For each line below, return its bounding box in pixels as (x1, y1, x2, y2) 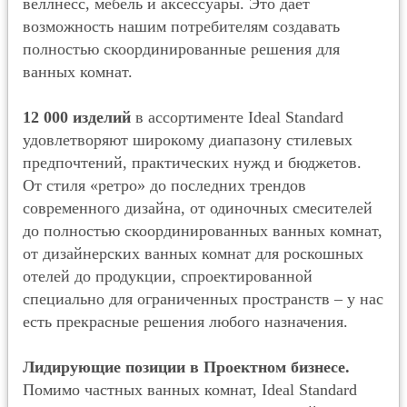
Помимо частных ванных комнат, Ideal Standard (23, 381, 357, 399)
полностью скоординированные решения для (23, 40, 340, 58)
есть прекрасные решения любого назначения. (23, 313, 348, 331)
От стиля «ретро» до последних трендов (23, 176, 306, 194)
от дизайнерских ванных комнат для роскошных (23, 244, 363, 263)
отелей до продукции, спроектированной (23, 267, 313, 285)
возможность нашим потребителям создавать (23, 17, 340, 35)
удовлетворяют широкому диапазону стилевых (23, 131, 352, 149)
